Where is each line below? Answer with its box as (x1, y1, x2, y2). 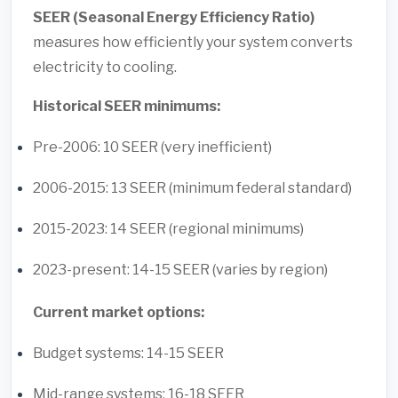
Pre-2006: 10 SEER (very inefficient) (33, 138, 272, 155)
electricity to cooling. (33, 58, 177, 76)
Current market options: (33, 303, 204, 321)
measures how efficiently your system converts (33, 33, 353, 51)
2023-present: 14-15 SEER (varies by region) (33, 260, 328, 278)
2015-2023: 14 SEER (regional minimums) (33, 219, 304, 237)
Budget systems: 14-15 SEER (33, 344, 224, 362)
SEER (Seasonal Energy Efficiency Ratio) (33, 8, 314, 26)
